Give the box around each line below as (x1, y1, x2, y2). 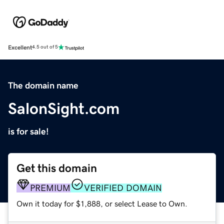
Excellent (8, 44, 32, 50)
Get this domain (16, 162, 97, 174)
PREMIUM (30, 183, 70, 192)
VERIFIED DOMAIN (84, 183, 162, 192)
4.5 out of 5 (32, 44, 58, 50)
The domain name (8, 80, 78, 90)
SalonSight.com (8, 100, 119, 116)
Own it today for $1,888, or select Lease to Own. (16, 199, 187, 207)
